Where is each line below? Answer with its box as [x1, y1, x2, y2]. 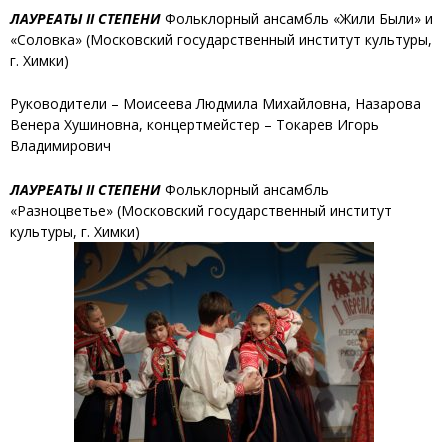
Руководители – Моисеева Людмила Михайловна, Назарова [10, 94, 421, 114]
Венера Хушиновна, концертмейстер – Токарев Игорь [10, 115, 379, 135]
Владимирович [10, 136, 111, 156]
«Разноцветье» [10, 200, 113, 220]
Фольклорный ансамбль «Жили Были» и [161, 8, 433, 28]
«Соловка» [10, 29, 82, 49]
